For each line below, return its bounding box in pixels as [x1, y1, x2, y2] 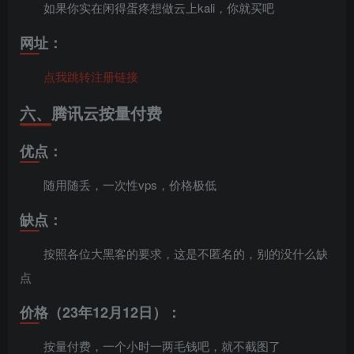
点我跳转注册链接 [43, 68, 138, 85]
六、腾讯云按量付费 [20, 101, 162, 125]
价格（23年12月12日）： [20, 302, 181, 323]
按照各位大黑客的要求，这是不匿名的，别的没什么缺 [43, 245, 328, 262]
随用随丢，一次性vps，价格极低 [43, 176, 217, 194]
